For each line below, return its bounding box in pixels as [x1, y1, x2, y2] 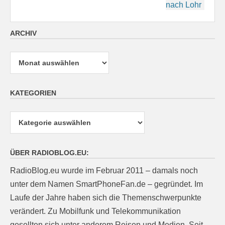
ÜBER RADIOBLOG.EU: [10, 149, 89, 157]
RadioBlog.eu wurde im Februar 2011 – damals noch [10, 166, 198, 175]
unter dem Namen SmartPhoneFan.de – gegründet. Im [10, 180, 203, 189]
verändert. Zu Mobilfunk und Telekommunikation [10, 207, 181, 216]
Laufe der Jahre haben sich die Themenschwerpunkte [10, 193, 201, 202]
